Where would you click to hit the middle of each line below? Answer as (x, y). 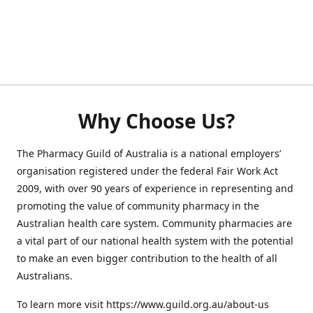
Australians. (45, 276)
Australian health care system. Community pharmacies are (154, 223)
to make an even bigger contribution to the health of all (147, 258)
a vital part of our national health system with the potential (155, 241)
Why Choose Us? (156, 121)
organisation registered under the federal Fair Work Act (147, 171)
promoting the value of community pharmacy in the (138, 206)
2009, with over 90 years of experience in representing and (155, 188)
